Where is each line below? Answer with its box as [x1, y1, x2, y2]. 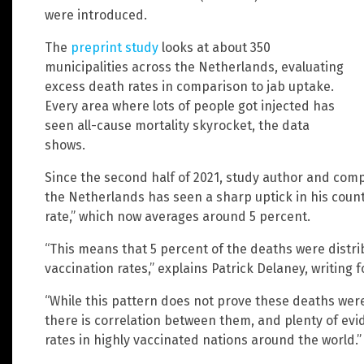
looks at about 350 [158, 39, 271, 55]
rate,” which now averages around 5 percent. [45, 208, 310, 224]
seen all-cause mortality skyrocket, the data [45, 117, 310, 133]
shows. [45, 136, 85, 153]
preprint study [71, 39, 158, 55]
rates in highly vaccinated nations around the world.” [45, 331, 362, 348]
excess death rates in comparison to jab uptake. [45, 78, 334, 94]
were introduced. [45, 6, 147, 23]
